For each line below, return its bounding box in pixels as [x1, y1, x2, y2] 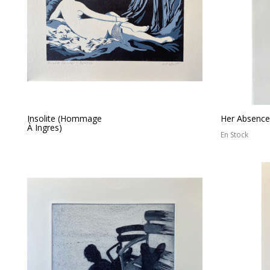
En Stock [221, 129, 248, 140]
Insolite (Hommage [27, 112, 102, 124]
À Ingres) [27, 121, 62, 133]
